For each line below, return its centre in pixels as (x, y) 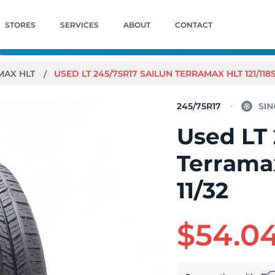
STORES (20, 25)
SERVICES (79, 25)
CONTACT (193, 25)
